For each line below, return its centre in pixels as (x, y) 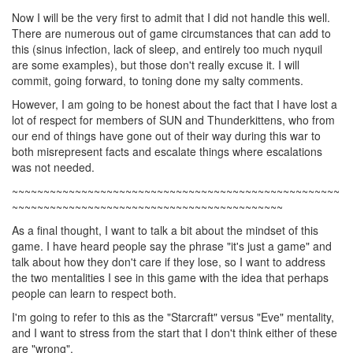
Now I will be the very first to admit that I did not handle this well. (171, 17)
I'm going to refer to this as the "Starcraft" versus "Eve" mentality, (173, 317)
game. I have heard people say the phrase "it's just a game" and (172, 246)
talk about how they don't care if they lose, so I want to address (169, 262)
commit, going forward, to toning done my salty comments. (158, 80)
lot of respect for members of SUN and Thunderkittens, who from (173, 120)
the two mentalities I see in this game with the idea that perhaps (170, 277)
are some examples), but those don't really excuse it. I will (156, 65)
